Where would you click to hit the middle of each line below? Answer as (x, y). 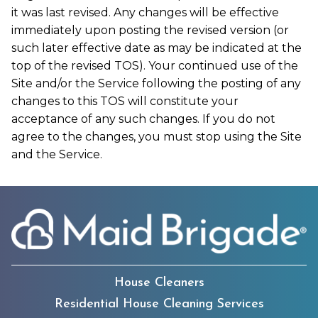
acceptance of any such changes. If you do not (143, 119)
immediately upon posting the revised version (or (150, 30)
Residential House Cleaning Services (159, 304)
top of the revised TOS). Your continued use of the (155, 65)
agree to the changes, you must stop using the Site (157, 136)
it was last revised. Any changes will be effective (145, 12)
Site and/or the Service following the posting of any (156, 83)
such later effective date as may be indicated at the (157, 48)
